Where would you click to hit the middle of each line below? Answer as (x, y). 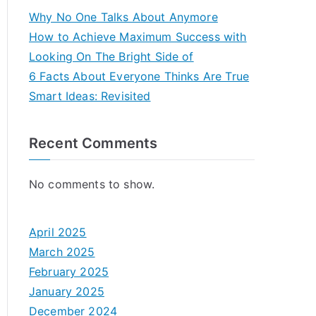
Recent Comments (93, 143)
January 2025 (67, 291)
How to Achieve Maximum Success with (138, 37)
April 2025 (58, 232)
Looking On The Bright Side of (111, 56)
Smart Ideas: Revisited (90, 96)
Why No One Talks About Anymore (123, 17)
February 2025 (69, 272)
